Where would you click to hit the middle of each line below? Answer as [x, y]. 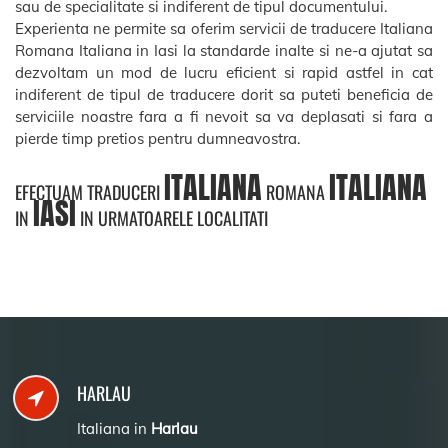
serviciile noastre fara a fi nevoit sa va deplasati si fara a [224, 116]
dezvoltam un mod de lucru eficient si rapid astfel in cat [224, 72]
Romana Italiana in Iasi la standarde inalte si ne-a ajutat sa [224, 50]
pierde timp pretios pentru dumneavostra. [157, 138]
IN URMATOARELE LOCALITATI [172, 218]
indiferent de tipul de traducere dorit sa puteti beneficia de [224, 94]
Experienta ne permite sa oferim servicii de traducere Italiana [224, 28]
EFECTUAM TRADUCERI [89, 192]
